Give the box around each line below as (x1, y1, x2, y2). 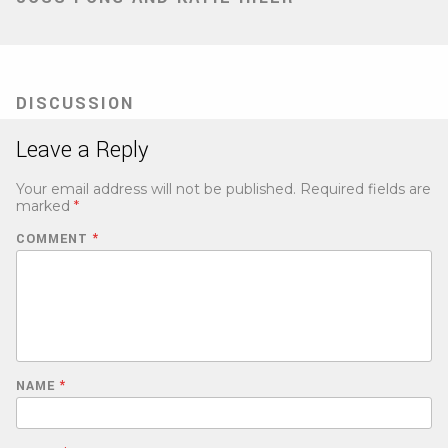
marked (16, 197, 74, 216)
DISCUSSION (16, 92, 134, 116)
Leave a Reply (16, 134, 149, 167)
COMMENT (16, 230, 93, 249)
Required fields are (300, 180, 431, 199)
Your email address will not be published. (16, 180, 296, 199)
